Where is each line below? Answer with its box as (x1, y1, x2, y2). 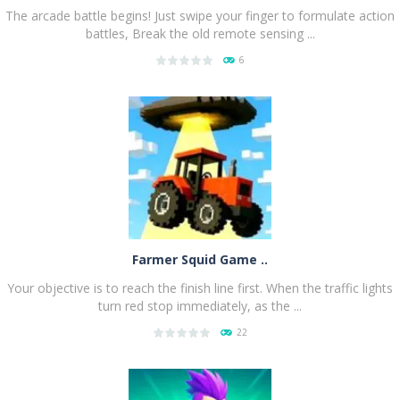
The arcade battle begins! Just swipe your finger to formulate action (5, 6, 395, 24)
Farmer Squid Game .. (132, 250, 268, 268)
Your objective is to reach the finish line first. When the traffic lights (7, 279, 393, 296)
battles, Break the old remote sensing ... (85, 24, 315, 42)
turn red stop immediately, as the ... (98, 296, 302, 314)
